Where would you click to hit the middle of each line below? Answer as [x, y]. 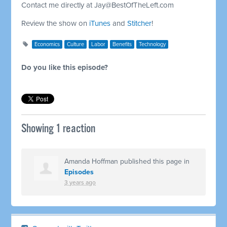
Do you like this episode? [65, 67]
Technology [153, 44]
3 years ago [80, 182]
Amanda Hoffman [91, 161]
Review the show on [55, 23]
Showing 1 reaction [59, 129]
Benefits [122, 44]
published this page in [154, 161]
